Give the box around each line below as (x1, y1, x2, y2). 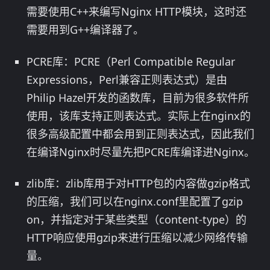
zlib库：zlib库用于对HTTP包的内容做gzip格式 (27, 176, 250, 191)
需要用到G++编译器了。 (27, 22, 144, 37)
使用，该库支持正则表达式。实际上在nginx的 (27, 108, 251, 123)
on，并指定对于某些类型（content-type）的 (27, 212, 246, 227)
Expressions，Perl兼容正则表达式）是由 (27, 72, 227, 87)
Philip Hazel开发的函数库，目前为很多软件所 (27, 90, 249, 105)
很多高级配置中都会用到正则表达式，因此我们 (27, 126, 254, 141)
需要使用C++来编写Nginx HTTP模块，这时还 (27, 4, 246, 19)
